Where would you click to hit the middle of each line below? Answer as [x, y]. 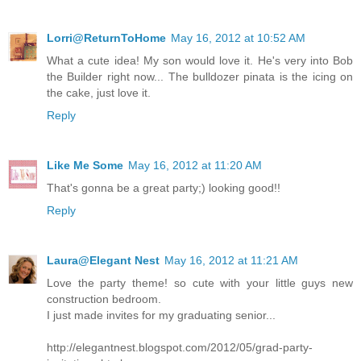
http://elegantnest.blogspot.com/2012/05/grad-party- [180, 348]
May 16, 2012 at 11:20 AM [195, 166]
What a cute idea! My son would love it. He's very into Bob [200, 61]
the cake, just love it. [99, 93]
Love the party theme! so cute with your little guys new [200, 283]
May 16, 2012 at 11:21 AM [231, 261]
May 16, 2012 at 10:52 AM [238, 38]
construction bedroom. [104, 299]
